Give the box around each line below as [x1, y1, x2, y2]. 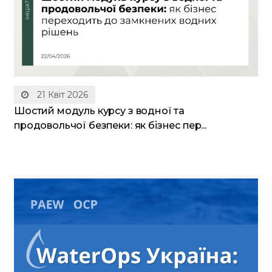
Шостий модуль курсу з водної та [14, 104, 185, 117]
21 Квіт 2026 [35, 89, 88, 100]
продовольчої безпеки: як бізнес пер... [14, 119, 206, 131]
